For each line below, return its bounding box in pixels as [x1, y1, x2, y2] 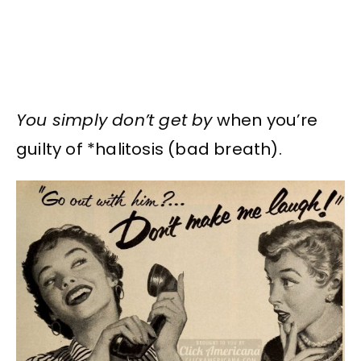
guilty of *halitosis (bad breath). [16, 138, 282, 161]
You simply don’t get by [16, 109, 213, 132]
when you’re [212, 109, 318, 132]
